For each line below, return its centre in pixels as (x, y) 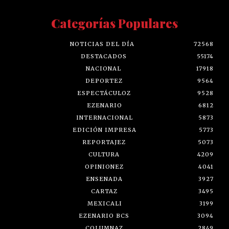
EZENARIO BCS (104, 215)
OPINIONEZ (104, 166)
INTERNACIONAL (104, 117)
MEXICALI (105, 203)
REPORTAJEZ (104, 142)
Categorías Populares (114, 23)
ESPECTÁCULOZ (104, 93)
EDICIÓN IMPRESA (105, 130)
